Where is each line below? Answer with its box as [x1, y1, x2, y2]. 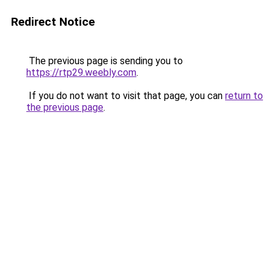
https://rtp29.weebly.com [26, 67, 136, 78]
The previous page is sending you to [26, 55, 183, 67]
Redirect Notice [11, 15, 95, 29]
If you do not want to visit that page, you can [26, 90, 225, 102]
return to [225, 90, 263, 102]
